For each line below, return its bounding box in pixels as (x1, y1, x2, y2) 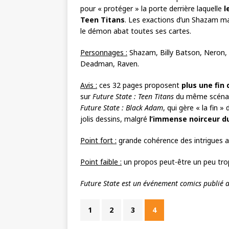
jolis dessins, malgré (80, 114, 149, 124)
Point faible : (80, 157, 122, 167)
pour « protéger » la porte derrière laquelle (80, 4, 224, 13)
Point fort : (80, 135, 117, 145)
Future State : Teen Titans (93, 91, 174, 101)
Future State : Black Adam (80, 103, 163, 112)
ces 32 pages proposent (97, 80, 181, 90)
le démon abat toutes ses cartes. (80, 26, 191, 36)
